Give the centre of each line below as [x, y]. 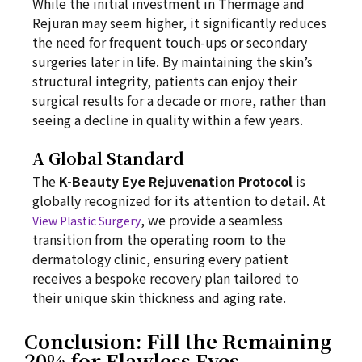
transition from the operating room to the [159, 239]
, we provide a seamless [212, 220]
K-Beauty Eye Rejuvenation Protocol [176, 181]
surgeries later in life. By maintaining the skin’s [173, 61]
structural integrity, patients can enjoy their [164, 81]
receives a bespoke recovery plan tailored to [166, 278]
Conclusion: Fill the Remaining [178, 341]
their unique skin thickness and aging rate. [159, 297]
